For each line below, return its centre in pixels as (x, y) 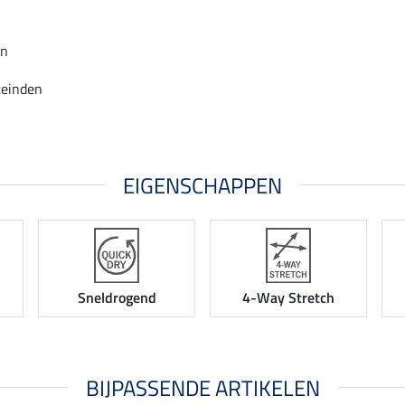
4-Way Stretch (288, 298)
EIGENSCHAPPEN (202, 185)
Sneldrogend (117, 298)
